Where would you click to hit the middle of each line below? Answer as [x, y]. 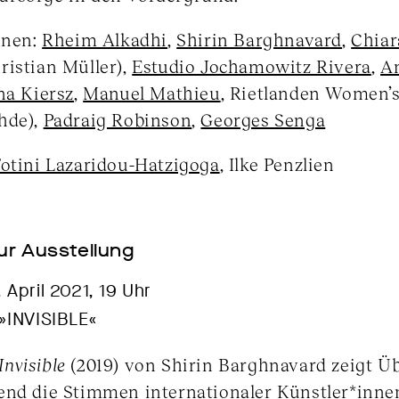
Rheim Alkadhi [105, 39]
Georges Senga [263, 119]
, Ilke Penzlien [277, 164]
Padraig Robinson [118, 119]
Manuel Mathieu [152, 93]
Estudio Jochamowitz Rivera [252, 66]
